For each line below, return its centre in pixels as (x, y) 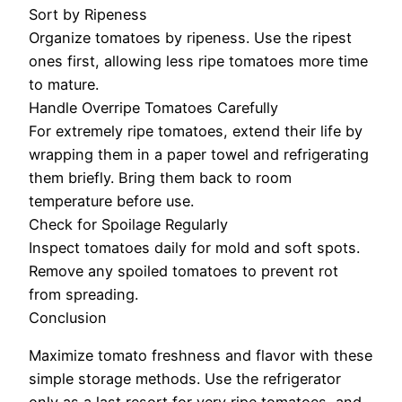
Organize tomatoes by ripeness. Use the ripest (190, 37)
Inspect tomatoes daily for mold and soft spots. (194, 247)
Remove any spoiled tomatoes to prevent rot (184, 271)
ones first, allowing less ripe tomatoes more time (198, 61)
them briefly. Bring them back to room (160, 177)
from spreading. (83, 294)
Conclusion (68, 317)
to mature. (64, 84)
